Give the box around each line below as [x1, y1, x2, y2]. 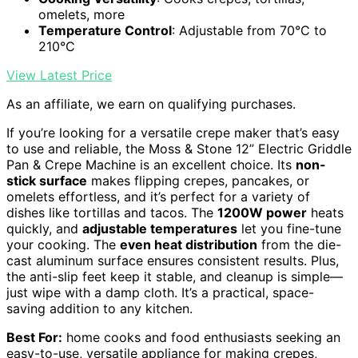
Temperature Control [38, 22, 172, 38]
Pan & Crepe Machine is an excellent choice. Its [6, 157, 296, 173]
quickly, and [6, 221, 82, 237]
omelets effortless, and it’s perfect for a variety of [6, 189, 310, 205]
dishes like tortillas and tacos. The [6, 205, 217, 221]
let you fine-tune [237, 221, 341, 237]
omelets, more [38, 6, 125, 22]
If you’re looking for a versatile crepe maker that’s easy [6, 125, 340, 141]
